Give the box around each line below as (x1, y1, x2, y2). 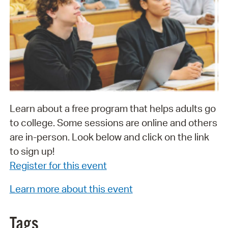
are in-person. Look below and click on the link (9, 130, 209, 143)
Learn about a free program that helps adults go (9, 102, 216, 115)
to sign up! (9, 145, 54, 157)
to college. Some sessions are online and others (9, 116, 217, 129)
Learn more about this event (9, 183, 133, 195)
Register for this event (9, 159, 107, 172)
